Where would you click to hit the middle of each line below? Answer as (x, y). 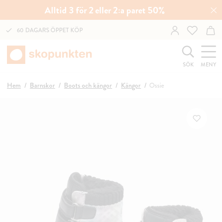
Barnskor (43, 85)
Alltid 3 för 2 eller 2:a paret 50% (105, 10)
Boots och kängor (88, 85)
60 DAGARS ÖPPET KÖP (50, 30)
